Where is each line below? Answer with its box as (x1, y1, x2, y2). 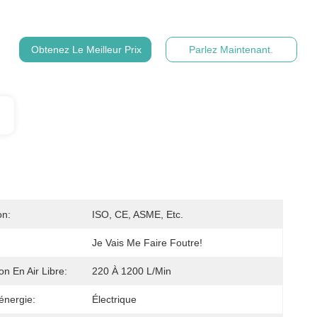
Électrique (92, 294, 137, 305)
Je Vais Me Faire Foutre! (92, 237, 202, 248)
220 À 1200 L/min (92, 265, 171, 277)
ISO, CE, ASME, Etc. (92, 209, 183, 220)
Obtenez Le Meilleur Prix (31, 44, 142, 55)
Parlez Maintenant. (189, 44, 274, 55)
